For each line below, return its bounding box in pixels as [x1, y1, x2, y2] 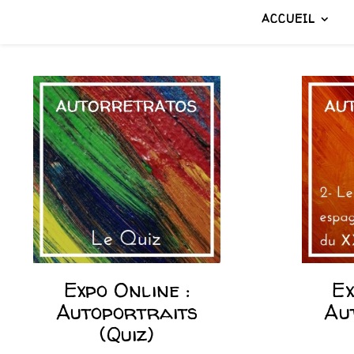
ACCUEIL [262, 11, 315, 26]
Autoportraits [55, 297, 198, 326]
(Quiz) [99, 319, 155, 348]
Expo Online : [63, 275, 190, 303]
